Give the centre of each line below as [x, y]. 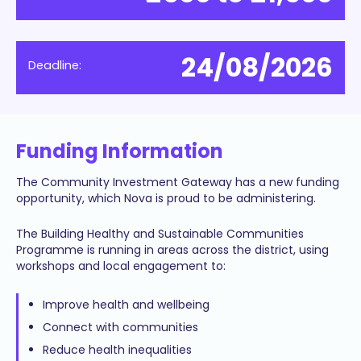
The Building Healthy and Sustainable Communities [160, 234]
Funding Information [120, 151]
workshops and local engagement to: [121, 266]
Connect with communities [120, 327]
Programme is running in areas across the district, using [172, 250]
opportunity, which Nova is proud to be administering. [166, 198]
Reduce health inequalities [117, 350]
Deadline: [55, 65]
